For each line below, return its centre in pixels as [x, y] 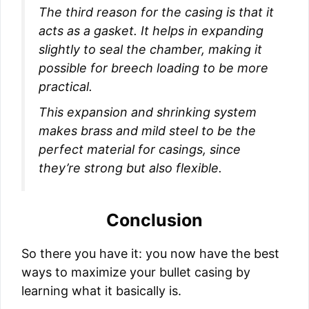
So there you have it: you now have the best [150, 254]
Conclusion [154, 220]
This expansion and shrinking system [148, 112]
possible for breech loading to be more [153, 68]
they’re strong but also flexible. [130, 168]
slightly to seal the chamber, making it [150, 50]
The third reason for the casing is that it [156, 12]
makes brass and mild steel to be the [147, 131]
